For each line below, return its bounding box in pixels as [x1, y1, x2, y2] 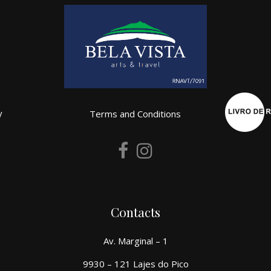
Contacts [111, 203, 160, 221]
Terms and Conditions [90, 108, 181, 120]
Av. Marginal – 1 [103, 235, 168, 247]
